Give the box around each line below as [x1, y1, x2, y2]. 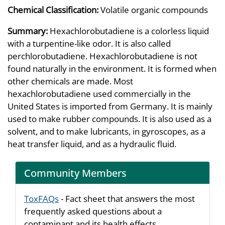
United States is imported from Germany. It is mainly [8, 100, 212, 112]
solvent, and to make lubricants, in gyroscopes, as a [8, 126, 205, 137]
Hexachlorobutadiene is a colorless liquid [50, 25, 209, 37]
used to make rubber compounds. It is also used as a [8, 113, 211, 125]
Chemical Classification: [8, 4, 100, 16]
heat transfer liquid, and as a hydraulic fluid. [8, 138, 176, 150]
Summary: [8, 25, 50, 37]
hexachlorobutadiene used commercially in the [8, 88, 191, 99]
